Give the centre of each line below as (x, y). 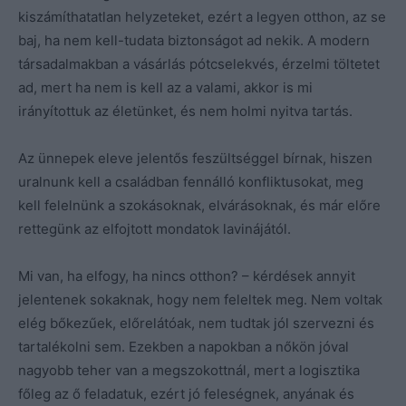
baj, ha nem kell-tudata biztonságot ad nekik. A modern (194, 40)
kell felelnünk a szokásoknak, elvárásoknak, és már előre (199, 205)
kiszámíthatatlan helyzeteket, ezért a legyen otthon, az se (202, 16)
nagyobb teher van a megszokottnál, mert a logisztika (189, 370)
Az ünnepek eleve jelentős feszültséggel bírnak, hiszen (195, 158)
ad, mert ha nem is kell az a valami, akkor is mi (165, 87)
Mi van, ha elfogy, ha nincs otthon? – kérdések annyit (187, 275)
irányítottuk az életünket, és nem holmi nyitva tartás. (185, 111)
